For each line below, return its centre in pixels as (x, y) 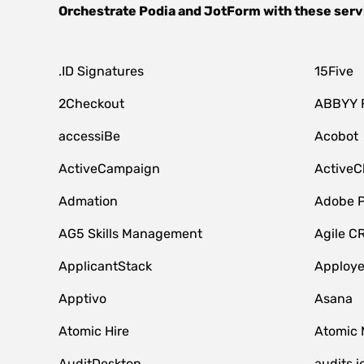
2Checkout (91, 104)
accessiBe (89, 136)
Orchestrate (99, 11)
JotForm (232, 11)
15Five (334, 71)
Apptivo (82, 299)
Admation (88, 201)
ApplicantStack (105, 266)
